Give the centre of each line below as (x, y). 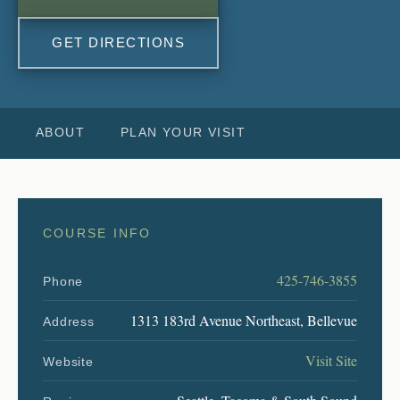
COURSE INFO (97, 233)
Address (69, 321)
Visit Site (331, 360)
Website (68, 361)
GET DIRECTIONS (118, 42)
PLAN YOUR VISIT (183, 132)
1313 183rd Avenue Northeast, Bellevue (244, 320)
